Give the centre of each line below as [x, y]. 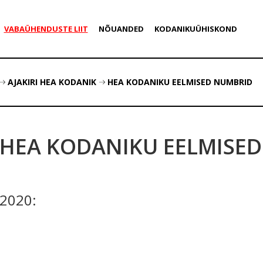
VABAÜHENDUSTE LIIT [46, 29]
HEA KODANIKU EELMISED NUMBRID [180, 82]
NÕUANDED [121, 29]
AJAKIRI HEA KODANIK [52, 82]
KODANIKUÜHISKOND [195, 29]
